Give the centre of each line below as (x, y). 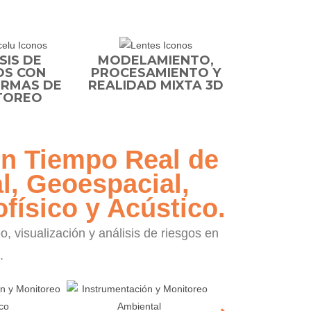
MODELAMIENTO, (155, 60)
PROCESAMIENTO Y (155, 73)
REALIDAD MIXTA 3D (155, 85)
